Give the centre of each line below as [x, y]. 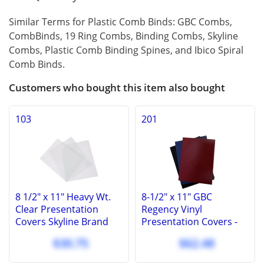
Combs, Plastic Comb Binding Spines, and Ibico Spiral [126, 50]
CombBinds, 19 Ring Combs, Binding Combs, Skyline [123, 36]
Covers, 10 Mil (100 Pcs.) [68, 234]
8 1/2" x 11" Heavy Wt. [63, 197]
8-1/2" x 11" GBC [177, 197]
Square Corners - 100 [188, 234]
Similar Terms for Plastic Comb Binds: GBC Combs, [121, 22]
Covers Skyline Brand [62, 221]
